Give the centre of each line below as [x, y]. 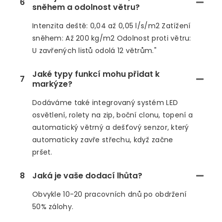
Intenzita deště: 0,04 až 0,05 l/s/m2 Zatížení [111, 26]
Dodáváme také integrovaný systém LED [105, 103]
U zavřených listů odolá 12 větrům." [94, 51]
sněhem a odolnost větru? [86, 7]
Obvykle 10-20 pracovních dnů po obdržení [110, 194]
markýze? [52, 84]
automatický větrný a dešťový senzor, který [111, 128]
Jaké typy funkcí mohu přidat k [96, 74]
